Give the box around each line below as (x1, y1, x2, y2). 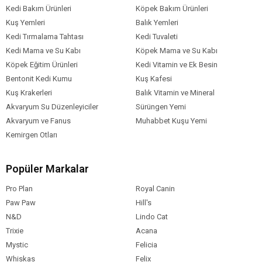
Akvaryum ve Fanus (6, 116, 71, 125)
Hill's (135, 198, 151, 207)
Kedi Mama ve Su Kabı (6, 46, 81, 55)
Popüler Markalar (6, 162, 89, 175)
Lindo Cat (135, 212, 168, 221)
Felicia (135, 240, 157, 249)
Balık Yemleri (135, 18, 178, 27)
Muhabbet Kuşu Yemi (135, 116, 207, 125)
